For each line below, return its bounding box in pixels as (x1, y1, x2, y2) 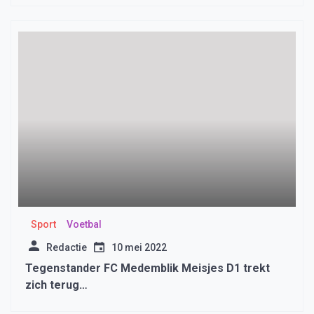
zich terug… (25, 278, 88, 292)
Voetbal (66, 219, 102, 231)
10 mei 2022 (111, 242, 167, 254)
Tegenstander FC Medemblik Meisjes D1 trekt (25, 261, 270, 275)
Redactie (46, 242, 87, 254)
